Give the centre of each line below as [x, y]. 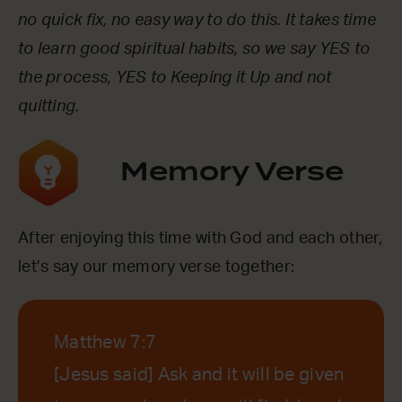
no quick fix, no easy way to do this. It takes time [197, 21]
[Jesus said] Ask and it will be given [199, 376]
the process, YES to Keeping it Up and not [175, 79]
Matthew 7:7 [105, 343]
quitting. [49, 107]
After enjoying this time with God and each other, [201, 239]
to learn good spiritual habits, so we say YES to [194, 50]
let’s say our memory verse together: [157, 268]
